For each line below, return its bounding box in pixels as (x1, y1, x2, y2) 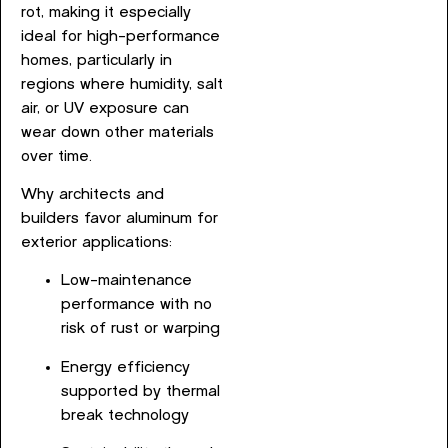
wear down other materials (21, 124, 214, 140)
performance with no (61, 297, 212, 313)
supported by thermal (61, 383, 220, 399)
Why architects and (21, 187, 164, 203)
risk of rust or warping (61, 321, 220, 337)
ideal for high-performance (21, 28, 220, 44)
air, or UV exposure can (21, 100, 189, 116)
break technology (61, 407, 189, 423)
